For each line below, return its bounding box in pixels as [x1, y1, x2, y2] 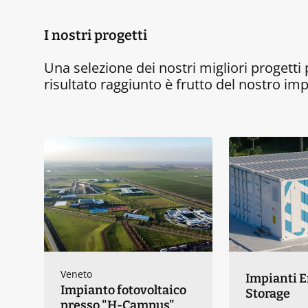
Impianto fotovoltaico [60, 283, 186, 298]
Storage [245, 286, 290, 302]
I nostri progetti [44, 27, 147, 43]
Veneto [60, 267, 92, 281]
